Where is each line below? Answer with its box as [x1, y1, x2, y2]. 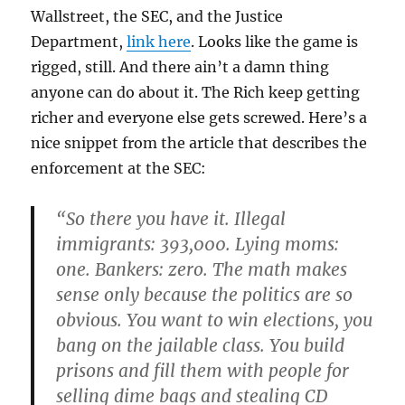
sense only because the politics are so [56, 284, 353, 306]
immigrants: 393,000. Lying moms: [56, 233, 340, 255]
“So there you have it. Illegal [56, 208, 287, 230]
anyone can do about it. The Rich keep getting [31, 83, 361, 101]
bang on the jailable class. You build [56, 334, 345, 356]
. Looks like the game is [191, 33, 359, 51]
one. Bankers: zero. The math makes [56, 259, 348, 280]
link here [127, 33, 192, 51]
